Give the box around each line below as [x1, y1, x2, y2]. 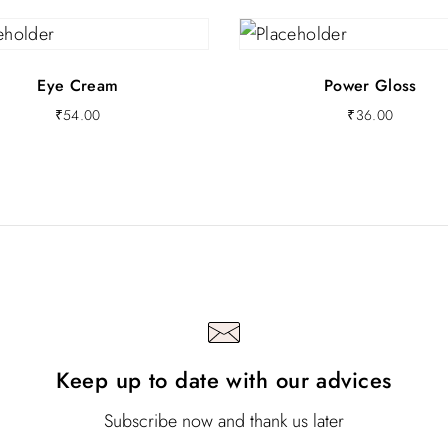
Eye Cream [37, 74, 119, 97]
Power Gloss [323, 74, 417, 97]
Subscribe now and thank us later [104, 408, 344, 434]
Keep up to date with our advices [56, 364, 392, 396]
